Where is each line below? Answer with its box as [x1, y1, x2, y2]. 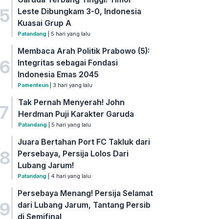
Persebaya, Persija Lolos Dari [18, 149, 129, 159]
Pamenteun [18, 82, 49, 89]
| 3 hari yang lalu [48, 82, 93, 89]
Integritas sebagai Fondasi [18, 58, 118, 68]
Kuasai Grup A [18, 18, 72, 28]
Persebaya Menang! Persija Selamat [18, 188, 153, 198]
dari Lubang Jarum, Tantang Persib [18, 200, 151, 210]
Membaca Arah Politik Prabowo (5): [18, 46, 150, 56]
